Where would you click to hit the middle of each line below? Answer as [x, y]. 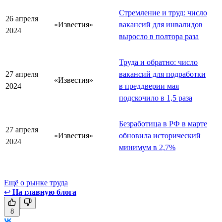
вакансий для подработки [162, 74]
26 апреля [22, 18]
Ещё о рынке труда [36, 182]
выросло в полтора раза [159, 36]
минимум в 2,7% [147, 147]
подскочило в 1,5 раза [156, 98]
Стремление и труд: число [163, 12]
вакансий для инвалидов [161, 24]
